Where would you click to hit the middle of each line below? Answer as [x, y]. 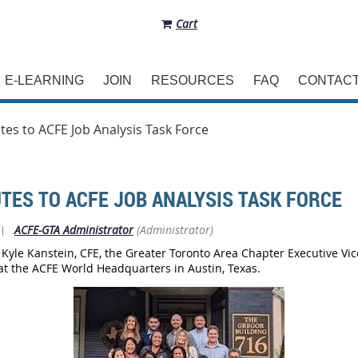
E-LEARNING [44, 80]
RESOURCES [193, 80]
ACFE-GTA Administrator [74, 230]
